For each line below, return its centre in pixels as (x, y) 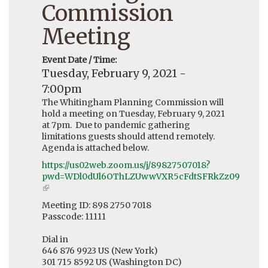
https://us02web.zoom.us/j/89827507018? (126, 165)
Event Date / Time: (80, 60)
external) (61, 210)
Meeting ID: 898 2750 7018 (97, 205)
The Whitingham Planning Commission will (133, 102)
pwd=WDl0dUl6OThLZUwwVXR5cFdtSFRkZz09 (141, 176)
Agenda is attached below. (96, 147)
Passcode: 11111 (74, 216)
